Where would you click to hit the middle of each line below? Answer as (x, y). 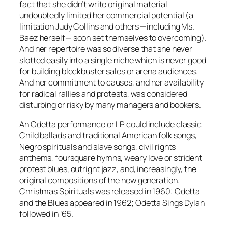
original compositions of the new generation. (99, 180)
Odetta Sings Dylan (170, 203)
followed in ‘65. (46, 214)
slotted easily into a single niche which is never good (113, 60)
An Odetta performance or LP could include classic (111, 124)
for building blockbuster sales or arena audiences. (109, 71)
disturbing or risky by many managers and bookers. (110, 105)
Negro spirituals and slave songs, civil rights (98, 147)
